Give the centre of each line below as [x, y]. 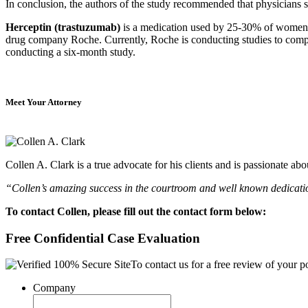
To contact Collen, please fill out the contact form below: [136, 211]
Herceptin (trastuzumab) [63, 27]
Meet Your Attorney [44, 102]
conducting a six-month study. [70, 52]
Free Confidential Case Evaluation [103, 238]
